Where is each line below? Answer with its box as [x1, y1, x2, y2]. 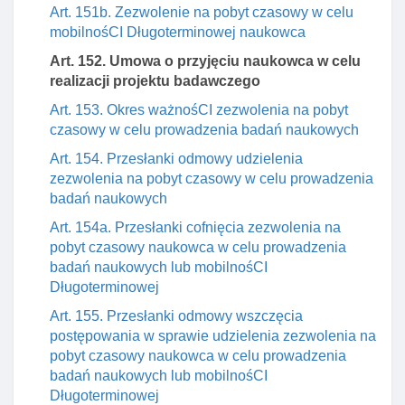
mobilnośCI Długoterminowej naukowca [50, 24, 306, 40]
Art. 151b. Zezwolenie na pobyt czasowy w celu [50, 5, 353, 20]
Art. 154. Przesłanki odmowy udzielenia [50, 151, 303, 166]
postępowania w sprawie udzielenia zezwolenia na [50, 328, 376, 344]
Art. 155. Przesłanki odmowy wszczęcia [50, 308, 303, 324]
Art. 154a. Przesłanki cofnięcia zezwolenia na [50, 220, 341, 235]
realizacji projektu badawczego [50, 73, 260, 89]
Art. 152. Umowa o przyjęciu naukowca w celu [50, 53, 361, 69]
